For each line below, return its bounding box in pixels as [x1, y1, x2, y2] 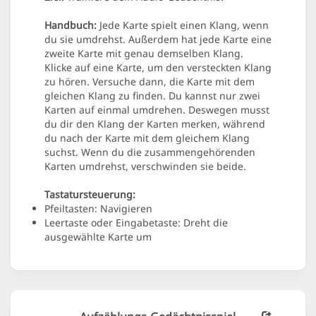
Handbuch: [44, 18, 97, 32]
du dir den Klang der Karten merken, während [44, 117, 265, 131]
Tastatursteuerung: [44, 188, 135, 202]
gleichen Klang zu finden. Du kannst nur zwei [44, 89, 260, 103]
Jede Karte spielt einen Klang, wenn [97, 18, 269, 32]
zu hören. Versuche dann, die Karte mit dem [44, 75, 255, 89]
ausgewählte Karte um [44, 230, 152, 244]
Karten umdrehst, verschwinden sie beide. [44, 159, 246, 174]
